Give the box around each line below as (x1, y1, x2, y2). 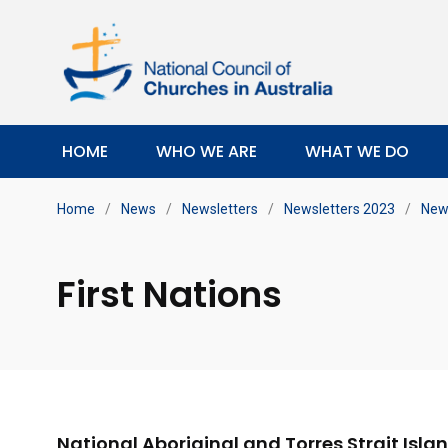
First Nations (57, 269, 282, 320)
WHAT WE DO (305, 140, 409, 163)
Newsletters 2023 (284, 201, 395, 217)
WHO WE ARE (156, 140, 257, 163)
